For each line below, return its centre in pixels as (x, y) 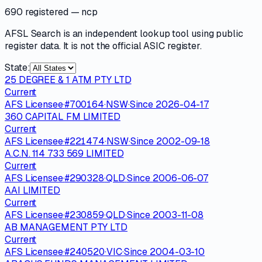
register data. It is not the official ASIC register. (104, 46)
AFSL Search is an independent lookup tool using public (124, 33)
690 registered (37, 12)
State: (18, 67)
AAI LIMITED (32, 190)
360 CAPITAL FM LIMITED (63, 116)
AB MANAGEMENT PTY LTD (66, 227)
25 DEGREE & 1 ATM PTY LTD (68, 80)
